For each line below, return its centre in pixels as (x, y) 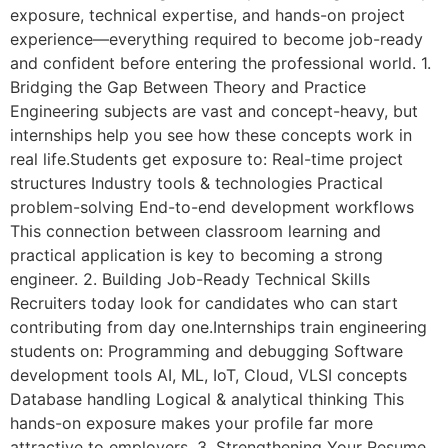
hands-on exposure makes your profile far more (191, 423)
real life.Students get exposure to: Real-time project (206, 159)
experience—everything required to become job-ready (216, 39)
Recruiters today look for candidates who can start (204, 303)
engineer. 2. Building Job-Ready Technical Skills (190, 279)
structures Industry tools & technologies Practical (196, 183)
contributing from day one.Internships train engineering (218, 327)
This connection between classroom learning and (195, 231)
